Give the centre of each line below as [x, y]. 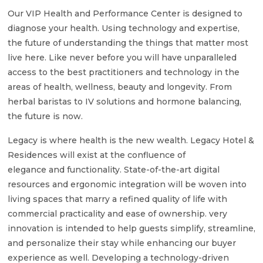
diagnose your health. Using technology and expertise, [124, 28]
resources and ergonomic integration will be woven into [127, 184]
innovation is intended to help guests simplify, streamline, [131, 228]
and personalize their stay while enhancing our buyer [122, 243]
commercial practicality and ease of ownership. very [117, 213]
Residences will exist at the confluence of [97, 155]
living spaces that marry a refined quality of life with [117, 199]
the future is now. [45, 116]
